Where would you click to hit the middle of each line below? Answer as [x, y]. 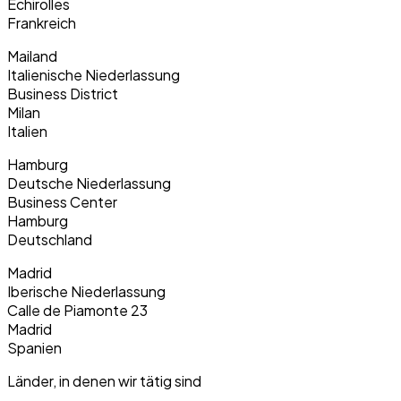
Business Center [62, 202]
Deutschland [50, 240]
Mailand [32, 56]
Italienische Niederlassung [94, 75]
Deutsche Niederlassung [89, 183]
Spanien [34, 348]
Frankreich [42, 23]
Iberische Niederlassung [86, 292]
